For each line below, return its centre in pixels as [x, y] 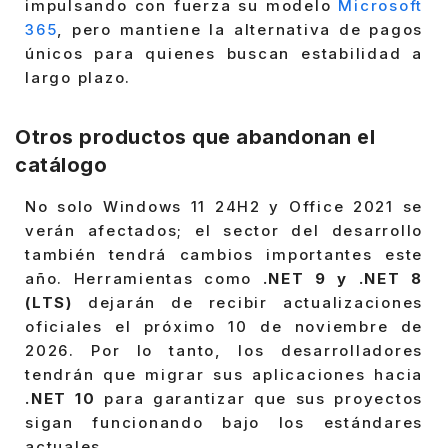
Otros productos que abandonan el [195, 137]
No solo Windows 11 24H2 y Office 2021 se [224, 206]
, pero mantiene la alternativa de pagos [240, 29]
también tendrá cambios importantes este [224, 254]
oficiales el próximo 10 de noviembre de [224, 326]
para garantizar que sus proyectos [264, 398]
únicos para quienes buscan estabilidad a [224, 53]
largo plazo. [78, 77]
